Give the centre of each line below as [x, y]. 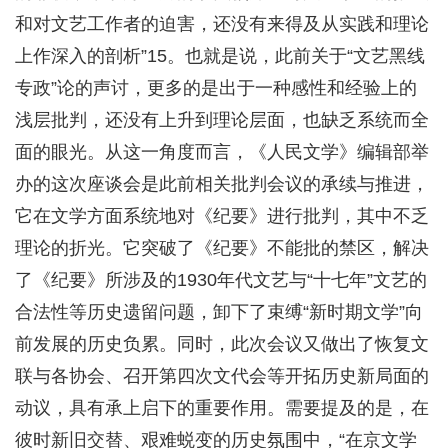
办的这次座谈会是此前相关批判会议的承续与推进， [222, 184]
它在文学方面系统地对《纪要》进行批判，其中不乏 [222, 216]
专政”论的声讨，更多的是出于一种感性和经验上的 [216, 88]
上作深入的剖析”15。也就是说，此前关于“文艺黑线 [220, 56]
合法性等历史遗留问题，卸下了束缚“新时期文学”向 [219, 312]
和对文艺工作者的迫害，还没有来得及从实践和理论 [222, 24]
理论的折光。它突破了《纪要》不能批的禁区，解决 [222, 248]
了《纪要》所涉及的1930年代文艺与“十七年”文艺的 [221, 280]
